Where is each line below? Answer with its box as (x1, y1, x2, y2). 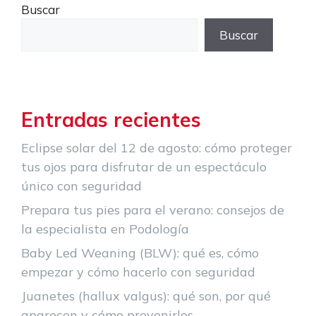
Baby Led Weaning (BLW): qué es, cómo (21, 244, 259, 261)
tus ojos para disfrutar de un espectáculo (21, 158, 267, 175)
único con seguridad (21, 177, 142, 194)
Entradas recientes (21, 107, 201, 132)
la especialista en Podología (21, 220, 189, 237)
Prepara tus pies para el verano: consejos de (21, 201, 284, 218)
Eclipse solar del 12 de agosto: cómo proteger (21, 139, 292, 156)
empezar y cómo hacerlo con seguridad (21, 263, 255, 280)
